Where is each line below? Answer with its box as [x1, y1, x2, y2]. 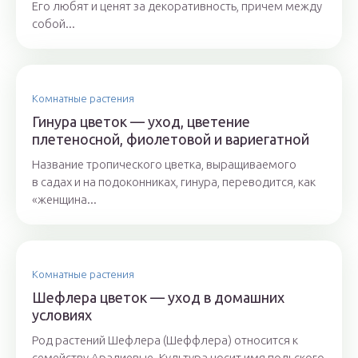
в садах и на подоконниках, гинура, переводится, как [32, 175, 316, 189]
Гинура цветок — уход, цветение [32, 113, 250, 129]
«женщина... [32, 193, 97, 206]
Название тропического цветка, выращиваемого [32, 157, 296, 171]
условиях [32, 307, 92, 323]
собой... [32, 17, 75, 30]
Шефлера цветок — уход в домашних [32, 289, 284, 305]
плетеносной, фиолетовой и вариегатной [32, 131, 309, 147]
